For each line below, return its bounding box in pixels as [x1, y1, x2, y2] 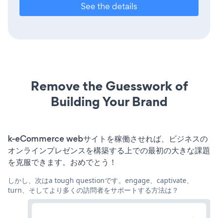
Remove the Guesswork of [30, 76, 188, 95]
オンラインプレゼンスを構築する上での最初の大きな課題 [8, 144, 210, 156]
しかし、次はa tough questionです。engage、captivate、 [8, 175, 193, 185]
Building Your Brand [51, 92, 167, 110]
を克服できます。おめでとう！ [8, 156, 117, 168]
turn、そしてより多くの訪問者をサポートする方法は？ [8, 185, 179, 195]
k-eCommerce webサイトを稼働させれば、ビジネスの [8, 132, 208, 145]
